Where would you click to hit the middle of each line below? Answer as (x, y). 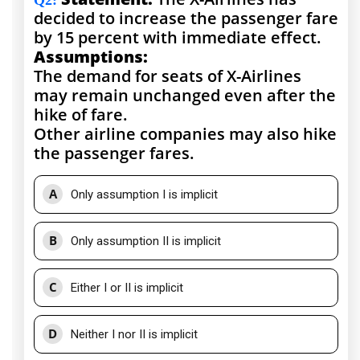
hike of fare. (81, 115)
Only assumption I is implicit (144, 195)
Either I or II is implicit (127, 288)
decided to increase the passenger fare (186, 18)
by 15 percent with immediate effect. (178, 38)
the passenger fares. (114, 153)
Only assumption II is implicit (146, 241)
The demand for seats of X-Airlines (168, 76)
